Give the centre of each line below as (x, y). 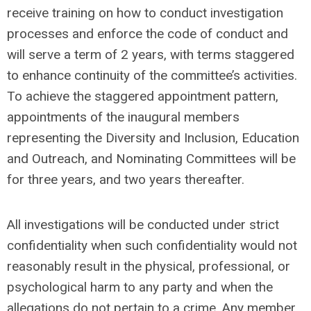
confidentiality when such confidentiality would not (152, 245)
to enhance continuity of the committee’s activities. (152, 75)
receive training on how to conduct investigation (145, 13)
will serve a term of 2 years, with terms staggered (151, 54)
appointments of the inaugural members (123, 117)
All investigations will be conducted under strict (143, 225)
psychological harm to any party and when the (140, 287)
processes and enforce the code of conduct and (148, 34)
